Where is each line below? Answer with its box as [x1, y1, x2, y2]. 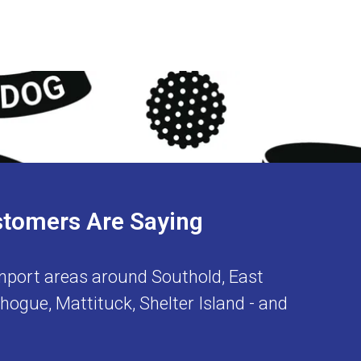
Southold [151, 266, 222, 287]
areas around [40, 266, 151, 287]
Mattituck [56, 293, 132, 313]
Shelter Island [139, 293, 245, 313]
